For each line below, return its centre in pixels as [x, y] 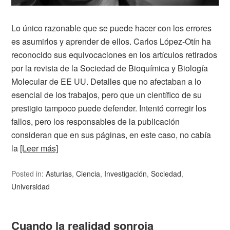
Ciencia [88, 173]
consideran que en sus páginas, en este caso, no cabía [111, 135]
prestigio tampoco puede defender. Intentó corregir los [109, 108]
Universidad [31, 186]
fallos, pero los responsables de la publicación [96, 121]
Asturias [59, 173]
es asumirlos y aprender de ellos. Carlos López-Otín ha [111, 41]
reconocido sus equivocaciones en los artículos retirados [114, 54]
